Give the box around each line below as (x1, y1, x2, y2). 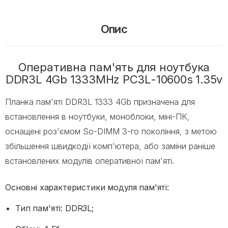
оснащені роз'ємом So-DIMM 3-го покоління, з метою (5, 126, 217, 136)
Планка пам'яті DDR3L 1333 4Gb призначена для (5, 96, 195, 107)
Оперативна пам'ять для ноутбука (18, 60, 210, 74)
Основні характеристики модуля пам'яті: (5, 182, 169, 192)
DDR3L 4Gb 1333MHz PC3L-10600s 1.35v (5, 72, 223, 86)
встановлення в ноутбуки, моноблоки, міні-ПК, (5, 111, 190, 122)
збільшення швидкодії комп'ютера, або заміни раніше (5, 140, 215, 151)
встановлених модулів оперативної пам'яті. (5, 155, 174, 166)
